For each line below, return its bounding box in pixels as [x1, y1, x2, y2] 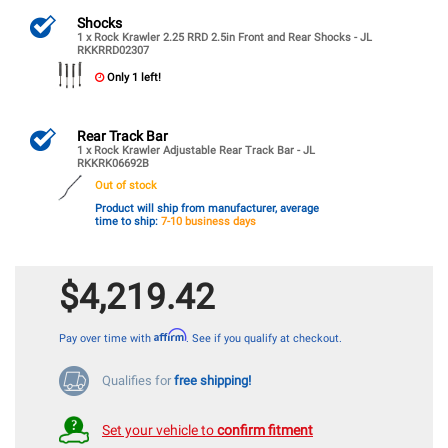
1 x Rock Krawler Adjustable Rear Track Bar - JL [77, 143, 316, 157]
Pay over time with [59, 331, 154, 345]
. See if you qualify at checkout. [186, 331, 342, 345]
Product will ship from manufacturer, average [95, 201, 319, 215]
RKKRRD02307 [77, 43, 150, 57]
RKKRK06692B [77, 156, 150, 170]
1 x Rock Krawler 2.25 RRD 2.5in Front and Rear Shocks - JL [77, 30, 373, 44]
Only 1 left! [104, 71, 161, 85]
